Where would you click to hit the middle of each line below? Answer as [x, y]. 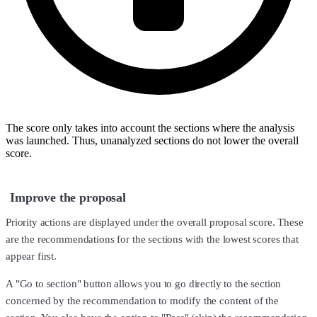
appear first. [31, 256]
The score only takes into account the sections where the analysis [150, 128]
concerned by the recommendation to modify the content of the [143, 300]
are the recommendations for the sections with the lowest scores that [152, 239]
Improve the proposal [68, 197]
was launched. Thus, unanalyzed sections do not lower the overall [152, 141]
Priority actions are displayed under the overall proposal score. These [155, 222]
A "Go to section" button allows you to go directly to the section [144, 283]
